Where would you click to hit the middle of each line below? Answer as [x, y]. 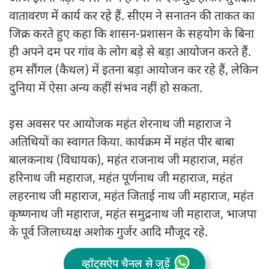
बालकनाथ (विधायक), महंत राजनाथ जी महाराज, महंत [126, 161]
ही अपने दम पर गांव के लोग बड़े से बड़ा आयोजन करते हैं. [130, 53]
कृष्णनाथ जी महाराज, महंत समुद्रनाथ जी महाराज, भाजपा [133, 215]
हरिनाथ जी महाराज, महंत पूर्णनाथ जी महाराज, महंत [121, 179]
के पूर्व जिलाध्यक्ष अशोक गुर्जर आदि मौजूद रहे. [110, 233]
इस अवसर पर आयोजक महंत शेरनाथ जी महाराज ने [120, 125]
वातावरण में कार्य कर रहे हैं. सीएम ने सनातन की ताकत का [132, 17]
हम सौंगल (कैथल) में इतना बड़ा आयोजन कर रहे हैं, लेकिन [134, 71]
